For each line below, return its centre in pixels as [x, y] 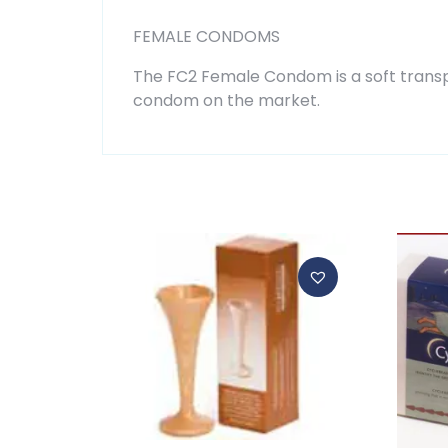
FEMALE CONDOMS [206, 37]
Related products [243, 206]
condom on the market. [226, 101]
